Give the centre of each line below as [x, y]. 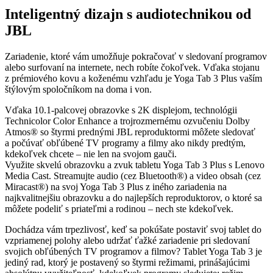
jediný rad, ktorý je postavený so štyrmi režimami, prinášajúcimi [127, 263]
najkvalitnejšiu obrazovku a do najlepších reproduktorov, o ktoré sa [133, 198]
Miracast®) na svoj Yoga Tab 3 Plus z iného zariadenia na [116, 187]
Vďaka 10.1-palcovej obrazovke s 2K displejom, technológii [121, 110]
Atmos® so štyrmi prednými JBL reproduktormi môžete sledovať [130, 132]
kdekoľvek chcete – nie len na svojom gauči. [91, 154]
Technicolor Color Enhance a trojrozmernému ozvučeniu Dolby [127, 121]
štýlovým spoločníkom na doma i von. [78, 90]
